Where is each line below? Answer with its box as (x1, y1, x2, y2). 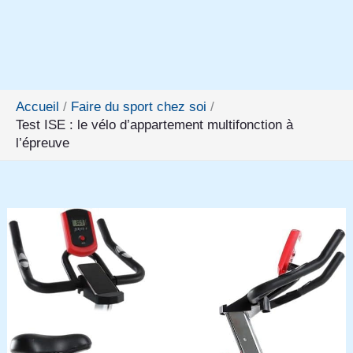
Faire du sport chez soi (71, 99, 207, 114)
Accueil (16, 99, 59, 114)
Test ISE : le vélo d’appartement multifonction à (16, 117, 293, 132)
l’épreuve (16, 136, 69, 150)
